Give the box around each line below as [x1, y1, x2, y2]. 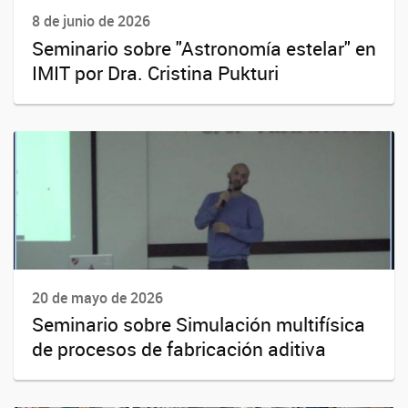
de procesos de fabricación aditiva [32, 335, 326, 362]
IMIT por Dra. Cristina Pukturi [32, 59, 279, 86]
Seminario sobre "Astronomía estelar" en [32, 35, 376, 61]
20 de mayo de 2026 [32, 287, 163, 308]
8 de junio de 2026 [32, 11, 150, 32]
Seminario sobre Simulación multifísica [32, 311, 365, 337]
